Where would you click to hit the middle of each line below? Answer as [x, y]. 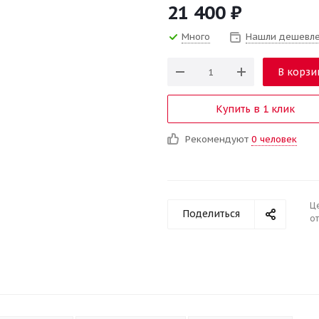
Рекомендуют [218, 139]
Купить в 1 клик [255, 109]
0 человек [274, 139]
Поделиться [211, 214]
